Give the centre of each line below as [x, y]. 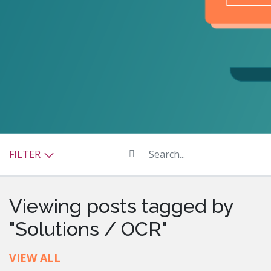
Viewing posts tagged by [121, 206]
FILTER [26, 155]
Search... [139, 149]
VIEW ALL [35, 257]
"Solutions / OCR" [88, 229]
